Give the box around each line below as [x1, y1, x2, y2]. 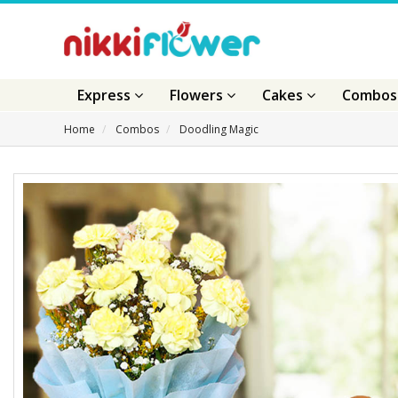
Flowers [170, 85, 227, 105]
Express [77, 85, 134, 105]
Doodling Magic [179, 122, 259, 137]
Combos [115, 122, 159, 137]
